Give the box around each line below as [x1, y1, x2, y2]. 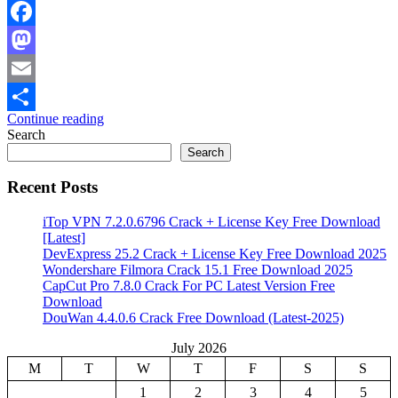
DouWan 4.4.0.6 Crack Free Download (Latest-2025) [43, 310, 344, 326]
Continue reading [7, 110, 104, 126]
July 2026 [171, 340, 227, 356]
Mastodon [7, 60, 63, 76]
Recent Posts [7, 178, 98, 197]
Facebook [7, 31, 62, 47]
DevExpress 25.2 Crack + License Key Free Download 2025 [43, 246, 386, 262]
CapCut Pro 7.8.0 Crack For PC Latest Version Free [43, 278, 335, 294]
